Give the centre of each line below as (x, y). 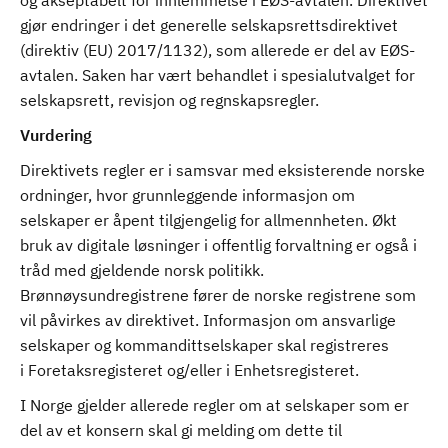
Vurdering (56, 135)
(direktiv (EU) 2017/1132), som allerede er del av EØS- (217, 50)
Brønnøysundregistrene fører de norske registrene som (218, 295)
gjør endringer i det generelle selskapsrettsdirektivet (209, 25)
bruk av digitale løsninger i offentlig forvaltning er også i (218, 245)
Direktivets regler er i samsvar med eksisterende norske (222, 170)
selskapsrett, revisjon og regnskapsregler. (171, 100)
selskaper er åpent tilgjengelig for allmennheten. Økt (208, 220)
